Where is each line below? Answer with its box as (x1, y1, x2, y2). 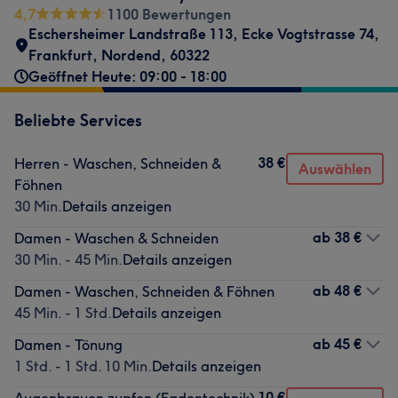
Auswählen (298, 160, 371, 178)
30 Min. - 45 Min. (14, 251, 123, 268)
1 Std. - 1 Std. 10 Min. (14, 357, 152, 375)
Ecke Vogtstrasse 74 (242, 25, 374, 43)
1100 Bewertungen (107, 5, 231, 23)
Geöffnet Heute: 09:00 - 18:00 (28, 68, 227, 85)
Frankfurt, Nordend (28, 46, 161, 64)
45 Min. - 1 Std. (14, 304, 112, 322)
